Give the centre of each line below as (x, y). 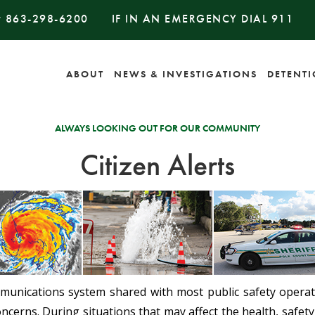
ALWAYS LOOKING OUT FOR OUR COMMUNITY (157, 128)
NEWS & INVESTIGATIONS (186, 74)
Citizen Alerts (157, 165)
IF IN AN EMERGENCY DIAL (189, 19)
